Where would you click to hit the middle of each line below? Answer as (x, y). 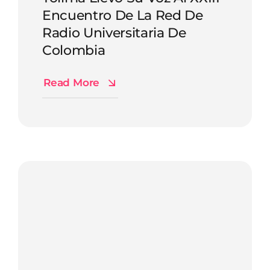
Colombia (74, 50)
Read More (71, 82)
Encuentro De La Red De (123, 15)
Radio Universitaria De (114, 32)
